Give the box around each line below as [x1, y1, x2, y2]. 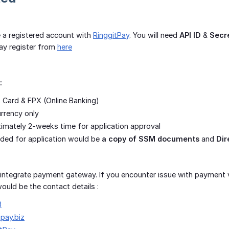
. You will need [129, 31, 179, 40]
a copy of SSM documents [102, 134, 199, 144]
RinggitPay [93, 31, 129, 40]
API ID [179, 31, 201, 40]
